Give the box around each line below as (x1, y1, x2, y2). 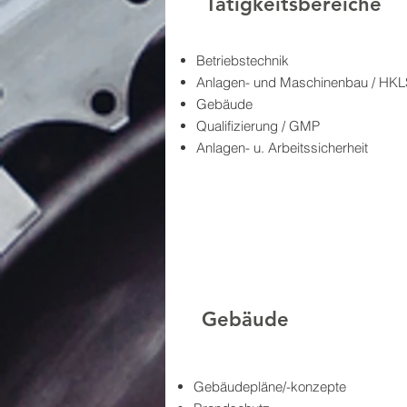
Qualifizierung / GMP (196, 117, 320, 134)
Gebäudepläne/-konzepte (194, 378, 346, 395)
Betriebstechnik (196, 52, 289, 69)
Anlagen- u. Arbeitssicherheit (196, 139, 368, 156)
